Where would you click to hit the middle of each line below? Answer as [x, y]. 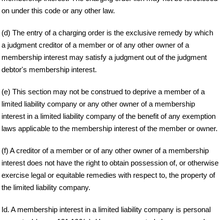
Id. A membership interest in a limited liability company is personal [106, 209]
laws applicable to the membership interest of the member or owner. [110, 128]
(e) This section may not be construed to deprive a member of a [103, 91]
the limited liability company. [46, 187]
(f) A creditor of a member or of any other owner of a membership [105, 150]
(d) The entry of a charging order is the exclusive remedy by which [107, 32]
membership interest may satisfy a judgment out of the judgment [104, 57]
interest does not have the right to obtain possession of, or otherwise [110, 163]
